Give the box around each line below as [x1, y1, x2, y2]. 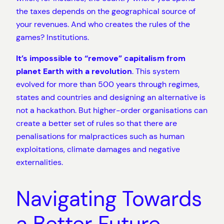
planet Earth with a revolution [16, 66, 132, 77]
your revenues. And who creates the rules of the [16, 19, 190, 30]
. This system [132, 66, 179, 77]
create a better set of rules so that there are [16, 118, 177, 129]
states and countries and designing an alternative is [16, 92, 205, 103]
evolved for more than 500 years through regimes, [16, 79, 199, 90]
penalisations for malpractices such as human [16, 131, 184, 142]
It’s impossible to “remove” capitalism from [16, 53, 185, 64]
